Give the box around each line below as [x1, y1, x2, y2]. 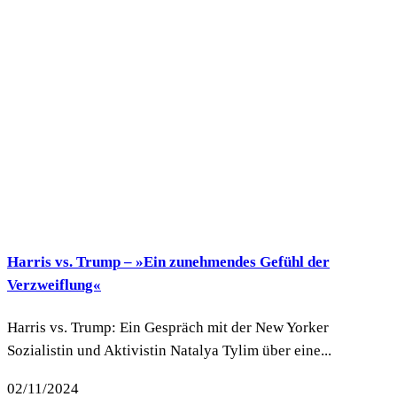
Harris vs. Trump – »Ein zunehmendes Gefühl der [7, 253, 330, 270]
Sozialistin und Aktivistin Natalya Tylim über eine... [7, 342, 331, 360]
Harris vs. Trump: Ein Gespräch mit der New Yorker [7, 319, 329, 337]
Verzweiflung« [7, 276, 101, 293]
